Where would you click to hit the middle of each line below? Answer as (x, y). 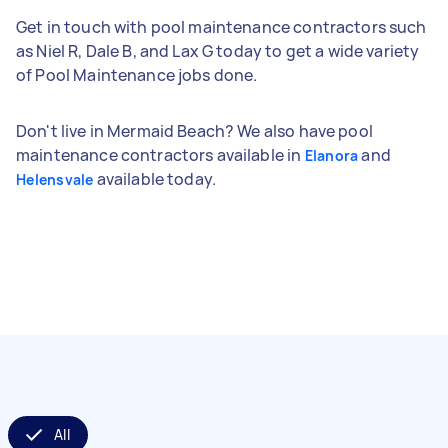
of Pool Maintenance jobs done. (137, 74)
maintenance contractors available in (160, 154)
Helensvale (55, 179)
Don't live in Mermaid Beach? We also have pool (194, 130)
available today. (155, 178)
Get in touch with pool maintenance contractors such (221, 26)
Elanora (331, 155)
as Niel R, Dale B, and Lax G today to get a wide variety (218, 50)
